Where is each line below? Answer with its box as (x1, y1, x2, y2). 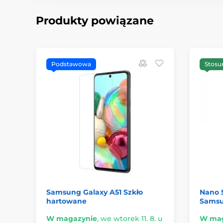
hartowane (46, 197, 87, 206)
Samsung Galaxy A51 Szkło (46, 188, 143, 197)
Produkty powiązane (36, 13, 154, 27)
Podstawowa (51, 60, 91, 68)
